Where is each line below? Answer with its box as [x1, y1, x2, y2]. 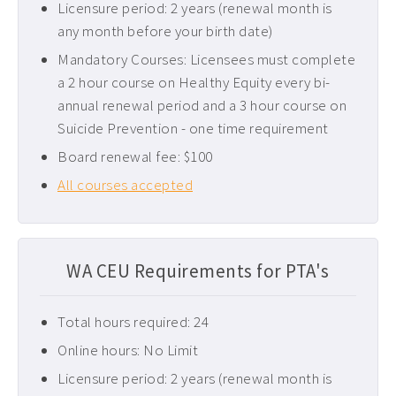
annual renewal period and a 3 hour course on [57, 95, 346, 115]
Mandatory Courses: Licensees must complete [57, 49, 355, 69]
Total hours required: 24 [57, 312, 209, 331]
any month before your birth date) [57, 21, 273, 41]
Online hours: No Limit [57, 340, 198, 360]
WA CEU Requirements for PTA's [66, 259, 330, 283]
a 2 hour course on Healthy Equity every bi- [57, 72, 331, 92]
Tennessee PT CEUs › [18, 79, 152, 98]
